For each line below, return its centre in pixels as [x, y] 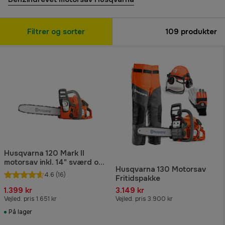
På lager [20, 212]
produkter [198, 31]
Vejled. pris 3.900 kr [144, 199]
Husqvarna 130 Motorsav [161, 170]
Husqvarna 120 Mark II [44, 153]
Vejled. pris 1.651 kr [30, 199]
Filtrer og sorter [56, 31]
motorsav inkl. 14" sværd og [54, 162]
